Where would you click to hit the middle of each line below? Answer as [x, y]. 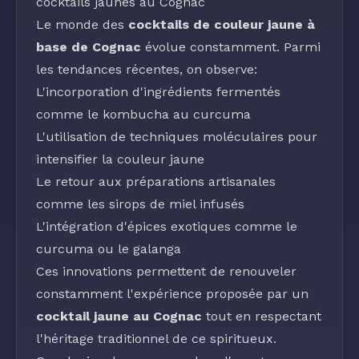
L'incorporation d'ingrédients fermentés [158, 92]
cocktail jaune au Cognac [119, 316]
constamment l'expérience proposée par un [172, 294]
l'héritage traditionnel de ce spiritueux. [156, 339]
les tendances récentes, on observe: [147, 69]
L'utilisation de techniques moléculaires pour [177, 137]
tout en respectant [262, 316]
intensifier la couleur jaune [120, 159]
